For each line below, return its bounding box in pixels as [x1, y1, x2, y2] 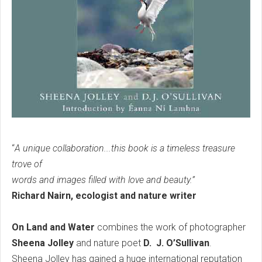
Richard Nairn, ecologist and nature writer [12, 189, 196, 201]
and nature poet [74, 237, 143, 249]
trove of [12, 158, 44, 170]
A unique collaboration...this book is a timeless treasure [15, 142, 235, 154]
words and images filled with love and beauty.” [12, 174, 195, 185]
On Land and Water [12, 221, 95, 233]
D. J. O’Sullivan [143, 237, 209, 249]
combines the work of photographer [95, 221, 246, 233]
